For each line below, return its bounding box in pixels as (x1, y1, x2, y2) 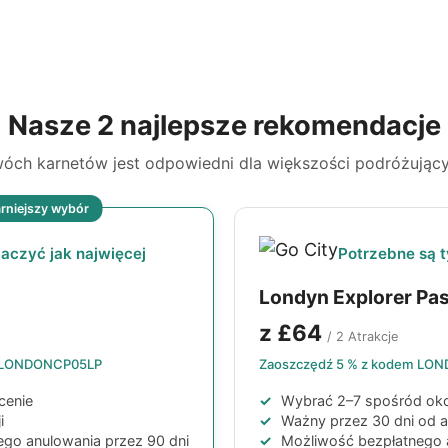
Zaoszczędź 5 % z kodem (259, 356, 417, 373)
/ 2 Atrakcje (327, 329, 398, 345)
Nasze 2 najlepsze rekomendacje (7, 109, 441, 143)
